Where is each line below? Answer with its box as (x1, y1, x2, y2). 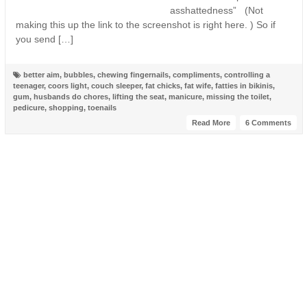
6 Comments (245, 119, 291, 127)
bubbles (63, 71, 93, 79)
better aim (23, 71, 60, 79)
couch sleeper (90, 82, 141, 90)
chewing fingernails (97, 71, 169, 79)
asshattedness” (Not (169, 5, 263, 16)
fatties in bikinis (214, 82, 273, 90)
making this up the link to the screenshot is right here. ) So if (15, 19, 275, 30)
